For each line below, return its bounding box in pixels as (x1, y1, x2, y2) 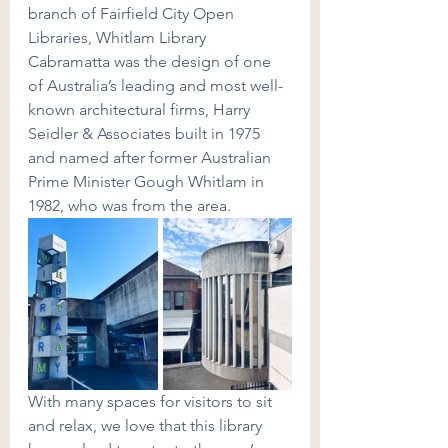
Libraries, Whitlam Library (28, 28, 210, 47)
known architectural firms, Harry (28, 100, 254, 119)
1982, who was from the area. (28, 196, 231, 215)
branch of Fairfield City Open (28, 4, 238, 23)
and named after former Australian (28, 148, 275, 167)
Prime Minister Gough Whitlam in (28, 172, 268, 191)
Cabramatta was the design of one (28, 52, 275, 71)
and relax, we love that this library (28, 416, 266, 435)
